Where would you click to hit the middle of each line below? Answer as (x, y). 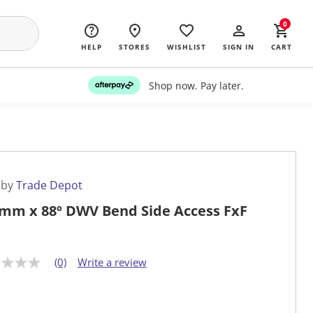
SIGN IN (239, 47)
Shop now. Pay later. (196, 85)
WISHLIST (187, 47)
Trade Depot (49, 185)
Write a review (112, 262)
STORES (134, 47)
